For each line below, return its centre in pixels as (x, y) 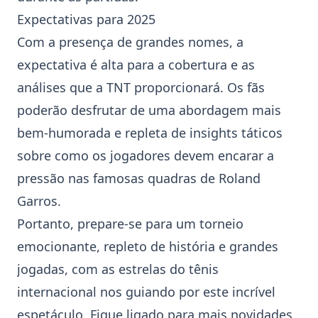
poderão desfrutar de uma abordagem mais (149, 110)
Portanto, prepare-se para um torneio (130, 224)
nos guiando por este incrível (186, 292)
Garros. (39, 201)
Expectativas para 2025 (86, 19)
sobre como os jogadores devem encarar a (146, 155)
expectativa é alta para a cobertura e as (136, 65)
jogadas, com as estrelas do (103, 269)
